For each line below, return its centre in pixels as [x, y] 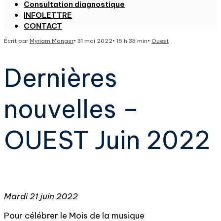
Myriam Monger [52, 41]
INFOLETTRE [48, 15]
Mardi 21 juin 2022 [41, 196]
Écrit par [17, 41]
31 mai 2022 [95, 41]
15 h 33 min [132, 41]
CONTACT [43, 26]
